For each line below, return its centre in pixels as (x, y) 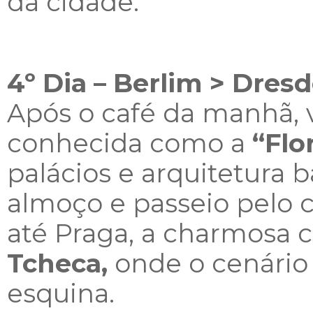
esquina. (61, 293)
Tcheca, (57, 263)
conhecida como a (130, 143)
